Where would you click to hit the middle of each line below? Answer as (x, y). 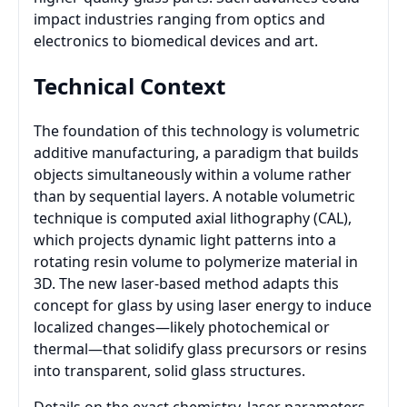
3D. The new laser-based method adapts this (186, 284)
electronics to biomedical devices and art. (176, 40)
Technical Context (129, 85)
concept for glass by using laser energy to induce (203, 306)
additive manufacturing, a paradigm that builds (196, 153)
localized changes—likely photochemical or (182, 328)
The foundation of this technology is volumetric (197, 131)
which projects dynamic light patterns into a (185, 240)
